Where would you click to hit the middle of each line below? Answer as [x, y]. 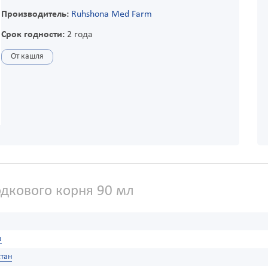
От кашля [27, 56]
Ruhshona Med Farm [111, 14]
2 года [78, 34]
